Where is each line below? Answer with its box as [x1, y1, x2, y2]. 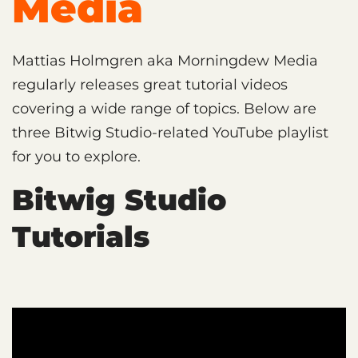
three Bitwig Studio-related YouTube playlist [12, 123, 328, 141]
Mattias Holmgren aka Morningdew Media [12, 51, 318, 70]
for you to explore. [12, 147, 141, 165]
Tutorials [12, 218, 149, 254]
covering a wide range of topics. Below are [12, 99, 316, 117]
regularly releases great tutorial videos [12, 75, 288, 93]
